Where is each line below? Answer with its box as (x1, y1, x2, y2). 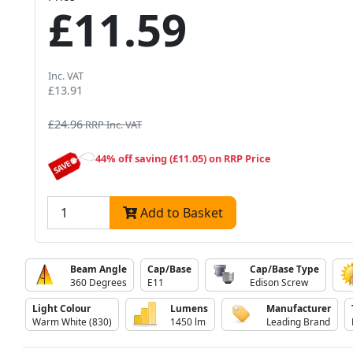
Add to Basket (140, 204, 223, 222)
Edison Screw (250, 276, 308, 289)
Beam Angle (70, 262, 127, 276)
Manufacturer (266, 302, 331, 315)
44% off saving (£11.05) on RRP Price (95, 151, 271, 166)
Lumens (170, 302, 208, 315)
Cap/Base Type (250, 262, 319, 276)
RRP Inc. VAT (85, 117, 142, 132)
